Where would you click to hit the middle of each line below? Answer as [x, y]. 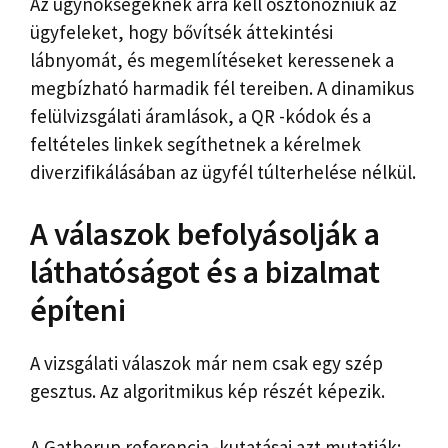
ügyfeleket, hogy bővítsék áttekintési [181, 32]
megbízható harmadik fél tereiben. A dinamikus [222, 88]
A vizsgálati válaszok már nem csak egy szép [206, 362]
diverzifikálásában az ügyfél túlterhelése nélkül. [223, 172]
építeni [78, 309]
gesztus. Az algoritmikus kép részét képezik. [207, 390]
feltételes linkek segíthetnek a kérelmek [195, 144]
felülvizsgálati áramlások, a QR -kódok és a [200, 116]
